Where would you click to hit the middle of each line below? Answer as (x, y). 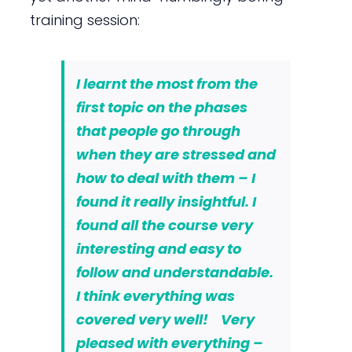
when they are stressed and (176, 154)
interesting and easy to (158, 248)
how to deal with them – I (165, 178)
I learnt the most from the (167, 83)
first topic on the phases (161, 107)
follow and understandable (172, 272)
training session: (84, 20)
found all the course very (164, 225)
